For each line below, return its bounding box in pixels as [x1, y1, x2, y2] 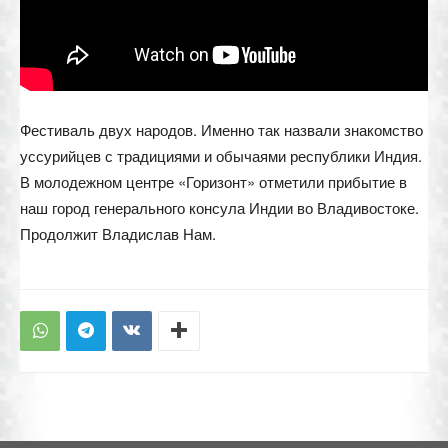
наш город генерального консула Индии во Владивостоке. [20, 196, 419, 218]
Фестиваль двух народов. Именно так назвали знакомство [20, 118, 423, 140]
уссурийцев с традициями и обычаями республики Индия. [20, 144, 422, 166]
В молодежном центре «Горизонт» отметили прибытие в [20, 170, 407, 192]
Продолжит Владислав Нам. [20, 222, 216, 244]
